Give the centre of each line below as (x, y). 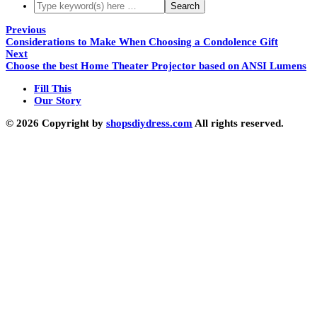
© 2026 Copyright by (56, 123)
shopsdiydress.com (149, 123)
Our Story (58, 100)
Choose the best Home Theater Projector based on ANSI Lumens (156, 66)
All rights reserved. (238, 123)
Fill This (53, 88)
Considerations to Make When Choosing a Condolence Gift (142, 42)
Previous (26, 30)
